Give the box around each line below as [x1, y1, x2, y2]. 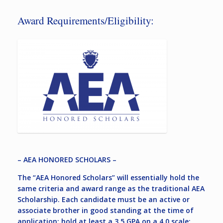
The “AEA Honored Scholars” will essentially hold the [17, 172, 199, 182]
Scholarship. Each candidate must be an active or [17, 194, 190, 204]
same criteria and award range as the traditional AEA [17, 183, 205, 193]
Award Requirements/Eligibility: [17, 13, 154, 28]
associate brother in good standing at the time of [17, 205, 194, 215]
